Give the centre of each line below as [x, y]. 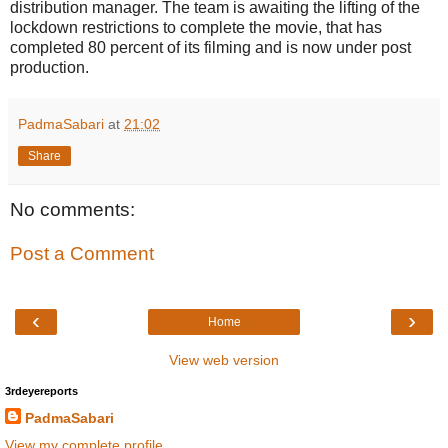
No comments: [72, 210]
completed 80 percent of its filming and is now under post [210, 47]
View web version [224, 360]
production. [49, 67]
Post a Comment [82, 253]
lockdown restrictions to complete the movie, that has [196, 27]
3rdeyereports [41, 391]
